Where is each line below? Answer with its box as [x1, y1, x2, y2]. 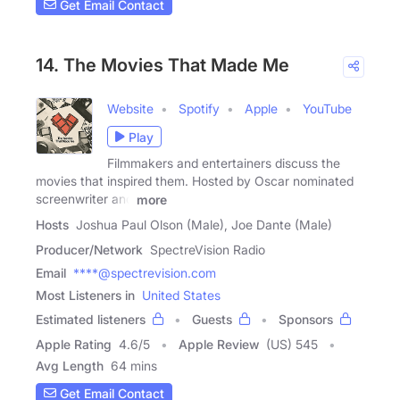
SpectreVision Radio [150, 241, 265, 257]
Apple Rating [36, 336, 112, 352]
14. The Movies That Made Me [36, 54, 289, 77]
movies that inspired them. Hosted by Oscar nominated [36, 173, 354, 189]
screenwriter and [36, 191, 133, 207]
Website [107, 101, 154, 117]
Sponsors [279, 311, 333, 327]
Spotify [179, 101, 220, 117]
